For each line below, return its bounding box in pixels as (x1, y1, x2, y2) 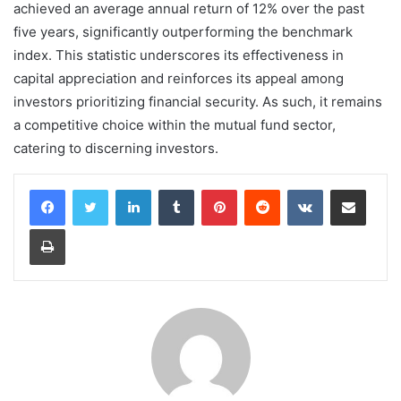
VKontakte (322, 181, 380, 196)
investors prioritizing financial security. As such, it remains (13, 92, 382, 110)
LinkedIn (150, 181, 197, 196)
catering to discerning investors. (13, 139, 218, 157)
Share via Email (365, 181, 394, 196)
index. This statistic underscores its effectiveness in (13, 46, 344, 64)
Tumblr (193, 181, 231, 196)
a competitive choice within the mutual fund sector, (13, 115, 336, 133)
